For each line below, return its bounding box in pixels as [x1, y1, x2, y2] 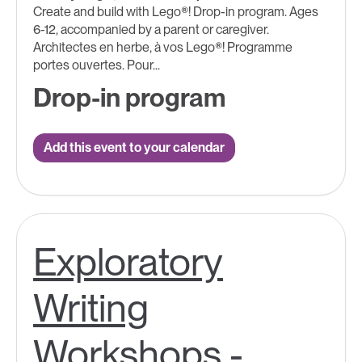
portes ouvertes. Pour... [33, 57, 160, 73]
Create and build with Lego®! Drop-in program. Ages [33, 3, 318, 19]
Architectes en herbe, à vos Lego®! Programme [33, 39, 293, 55]
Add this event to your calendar [44, 139, 225, 155]
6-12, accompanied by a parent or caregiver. [33, 21, 269, 37]
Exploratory [33, 238, 223, 286]
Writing [33, 284, 149, 332]
